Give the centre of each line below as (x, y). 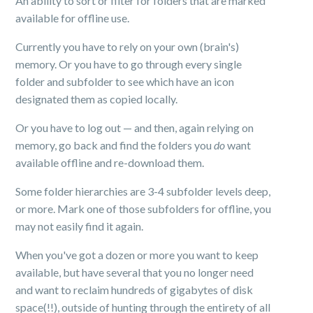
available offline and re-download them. (110, 162)
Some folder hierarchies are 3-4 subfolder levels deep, (143, 191)
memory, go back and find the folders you (115, 145)
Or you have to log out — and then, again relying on (135, 128)
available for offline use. (73, 18)
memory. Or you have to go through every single (129, 64)
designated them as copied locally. (97, 99)
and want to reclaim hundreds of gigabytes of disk (134, 290)
